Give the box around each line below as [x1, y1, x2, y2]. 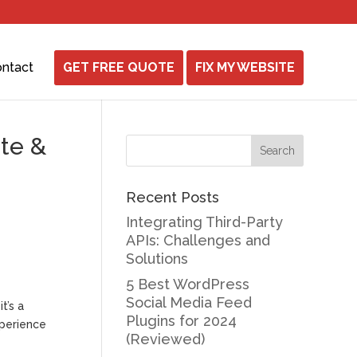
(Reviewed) [126, 331, 206, 347]
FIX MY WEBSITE [194, 60, 295, 75]
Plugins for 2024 [126, 312, 237, 329]
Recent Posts [126, 189, 220, 206]
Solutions [126, 250, 189, 267]
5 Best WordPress [126, 276, 250, 292]
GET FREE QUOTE [62, 60, 175, 75]
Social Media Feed [126, 294, 253, 311]
